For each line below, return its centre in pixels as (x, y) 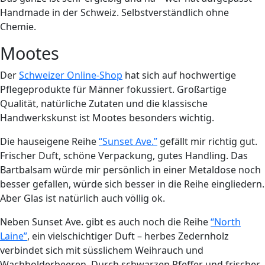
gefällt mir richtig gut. (207, 141)
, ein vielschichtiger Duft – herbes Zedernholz (128, 236)
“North (226, 222)
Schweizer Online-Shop (71, 75)
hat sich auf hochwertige (179, 75)
